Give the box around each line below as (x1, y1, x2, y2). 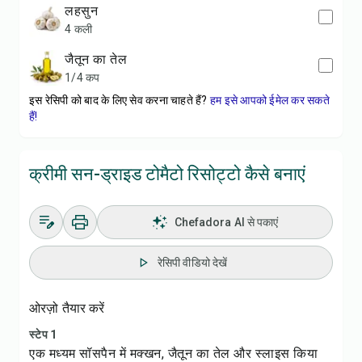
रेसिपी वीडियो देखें (158, 256, 227, 269)
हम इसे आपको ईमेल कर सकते (209, 94, 330, 107)
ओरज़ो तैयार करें (29, 301, 105, 316)
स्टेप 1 (29, 328, 57, 341)
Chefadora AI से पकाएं (174, 216, 279, 229)
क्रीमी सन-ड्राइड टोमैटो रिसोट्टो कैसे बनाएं (29, 164, 305, 184)
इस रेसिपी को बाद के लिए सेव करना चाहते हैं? (29, 94, 208, 107)
